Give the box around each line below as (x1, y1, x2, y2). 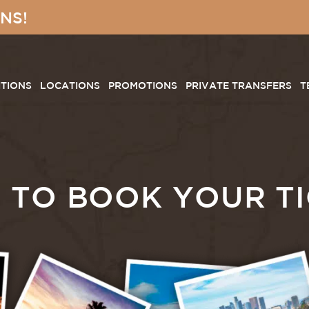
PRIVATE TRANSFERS (186, 79, 292, 91)
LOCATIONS (40, 79, 100, 91)
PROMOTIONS (108, 79, 177, 91)
